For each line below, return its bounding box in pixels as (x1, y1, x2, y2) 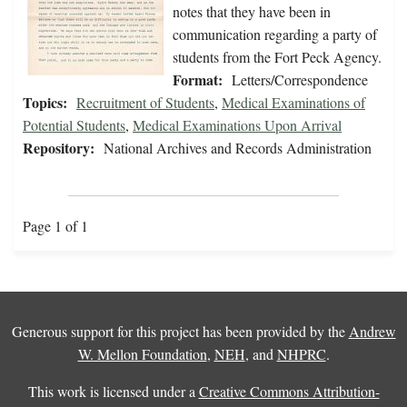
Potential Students (23, 115, 125, 135)
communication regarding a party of (173, 25, 377, 45)
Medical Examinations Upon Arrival (133, 115, 342, 135)
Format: (173, 69, 223, 91)
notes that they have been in (173, 2, 331, 22)
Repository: (23, 137, 94, 159)
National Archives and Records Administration (104, 138, 372, 158)
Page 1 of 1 (23, 216, 88, 236)
